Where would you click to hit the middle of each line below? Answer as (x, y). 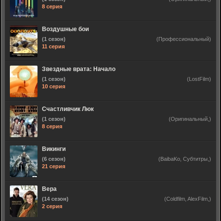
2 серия (52, 206)
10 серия (54, 86)
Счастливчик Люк (68, 109)
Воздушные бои (65, 29)
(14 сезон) (55, 199)
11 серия (53, 46)
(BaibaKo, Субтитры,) (185, 159)
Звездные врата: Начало (79, 69)
